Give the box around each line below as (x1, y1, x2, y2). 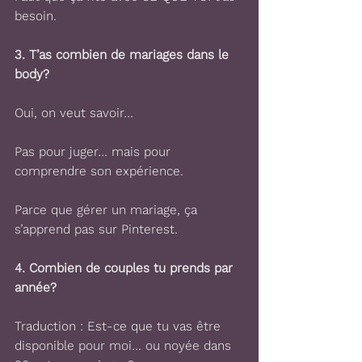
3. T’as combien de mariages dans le (15, 47, 233, 62)
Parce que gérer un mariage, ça (15, 202, 201, 217)
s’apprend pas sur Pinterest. (15, 221, 178, 237)
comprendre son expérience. (15, 163, 183, 179)
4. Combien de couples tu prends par (15, 260, 237, 276)
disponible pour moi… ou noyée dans (15, 338, 235, 353)
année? (15, 280, 57, 295)
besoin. (15, 8, 57, 23)
